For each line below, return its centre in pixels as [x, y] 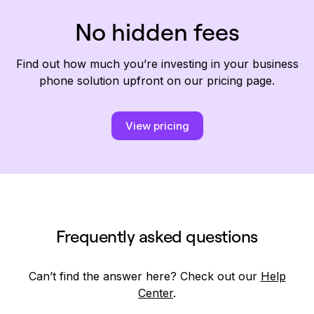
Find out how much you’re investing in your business [157, 64]
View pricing [157, 126]
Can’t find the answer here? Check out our [144, 277]
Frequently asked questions [157, 237]
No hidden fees [157, 32]
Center [156, 293]
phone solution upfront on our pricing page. [157, 81]
